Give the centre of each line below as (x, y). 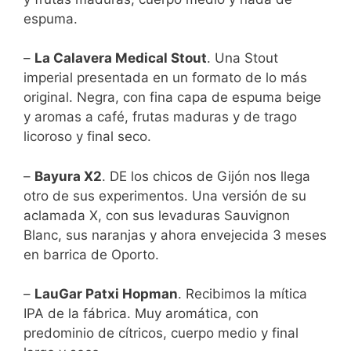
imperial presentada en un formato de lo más (165, 78)
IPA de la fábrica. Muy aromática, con (141, 314)
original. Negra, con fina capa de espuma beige (172, 98)
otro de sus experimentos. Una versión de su (165, 195)
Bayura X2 (68, 176)
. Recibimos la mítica (242, 294)
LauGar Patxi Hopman (106, 294)
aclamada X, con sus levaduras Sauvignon (157, 215)
